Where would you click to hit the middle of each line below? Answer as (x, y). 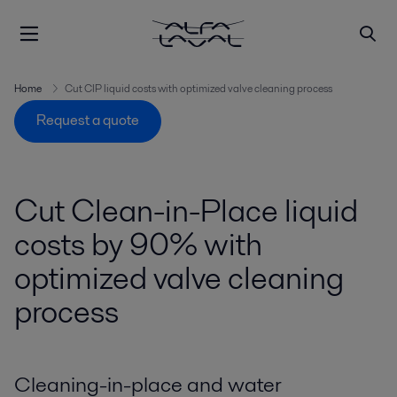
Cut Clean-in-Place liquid (186, 210)
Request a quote (88, 121)
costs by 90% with (138, 244)
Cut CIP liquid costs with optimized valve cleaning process (198, 88)
